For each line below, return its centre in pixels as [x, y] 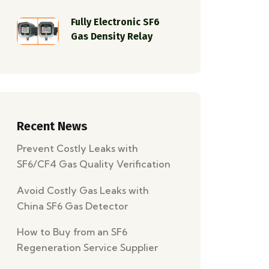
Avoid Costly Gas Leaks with [83, 190]
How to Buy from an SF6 [72, 232]
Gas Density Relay [112, 36]
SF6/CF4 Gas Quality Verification [94, 164]
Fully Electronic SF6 [115, 22]
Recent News [52, 126]
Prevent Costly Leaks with [77, 148]
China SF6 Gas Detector [72, 206]
